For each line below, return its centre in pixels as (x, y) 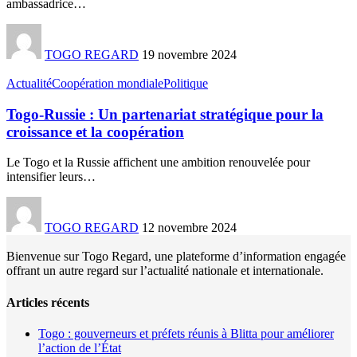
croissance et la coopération (95, 131)
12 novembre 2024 (189, 228)
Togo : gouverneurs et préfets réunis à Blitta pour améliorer (186, 333)
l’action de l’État (80, 347)
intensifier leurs (45, 177)
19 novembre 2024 (189, 54)
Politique (186, 83)
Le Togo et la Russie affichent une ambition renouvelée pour (158, 163)
